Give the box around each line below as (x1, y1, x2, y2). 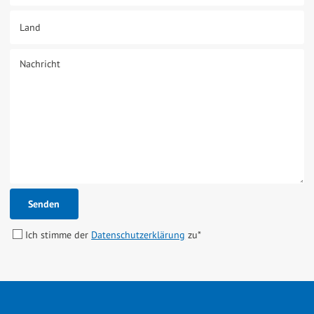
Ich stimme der (25, 228, 92, 242)
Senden (28, 198, 60, 211)
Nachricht (20, 57, 60, 70)
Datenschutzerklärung (91, 228, 186, 242)
